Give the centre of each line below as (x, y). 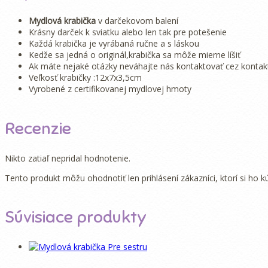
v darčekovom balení (137, 21)
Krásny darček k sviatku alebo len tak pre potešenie (128, 32)
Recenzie (38, 128)
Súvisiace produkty (76, 217)
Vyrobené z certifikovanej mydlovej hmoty (110, 89)
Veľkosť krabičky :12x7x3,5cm (85, 78)
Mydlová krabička (62, 21)
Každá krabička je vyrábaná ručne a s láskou (114, 44)
